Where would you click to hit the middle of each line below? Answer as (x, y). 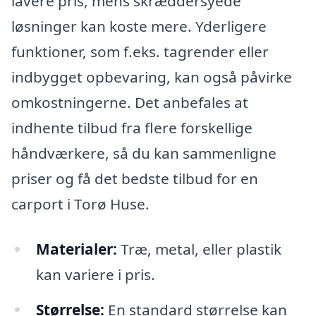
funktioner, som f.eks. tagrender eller (140, 51)
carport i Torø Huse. (80, 203)
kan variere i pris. (95, 274)
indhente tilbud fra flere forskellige (132, 127)
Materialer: (76, 249)
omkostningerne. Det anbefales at (130, 102)
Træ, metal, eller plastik (199, 249)
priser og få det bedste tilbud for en (135, 178)
